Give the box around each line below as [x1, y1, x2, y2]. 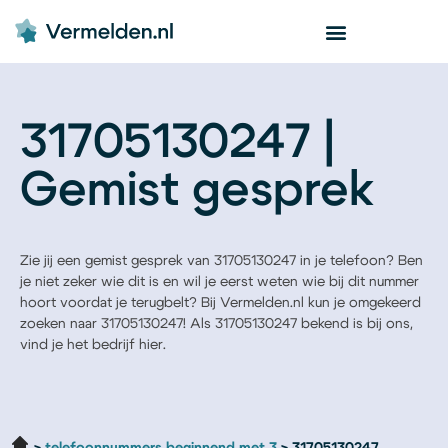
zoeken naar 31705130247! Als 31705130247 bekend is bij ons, [20, 317, 413, 331]
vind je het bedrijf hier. [20, 338, 166, 352]
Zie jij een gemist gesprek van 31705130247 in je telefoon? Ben [20, 254, 423, 268]
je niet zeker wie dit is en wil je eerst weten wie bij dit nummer [20, 275, 419, 289]
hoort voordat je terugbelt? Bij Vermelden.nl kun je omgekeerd [20, 296, 421, 310]
